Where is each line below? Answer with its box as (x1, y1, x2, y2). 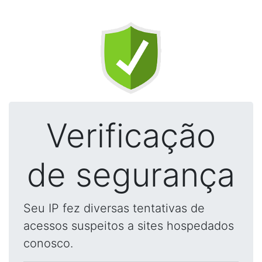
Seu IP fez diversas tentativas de (23, 201, 205, 215)
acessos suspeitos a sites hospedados (23, 219, 234, 233)
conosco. (23, 236, 73, 250)
